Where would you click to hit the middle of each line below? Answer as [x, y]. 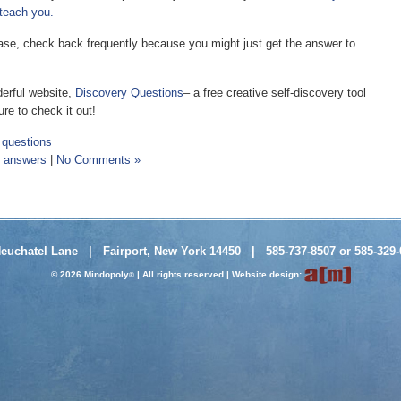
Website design [265, 274]
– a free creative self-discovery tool [275, 93]
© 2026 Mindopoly [90, 274]
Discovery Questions [129, 93]
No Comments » [98, 160]
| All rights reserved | [183, 274]
